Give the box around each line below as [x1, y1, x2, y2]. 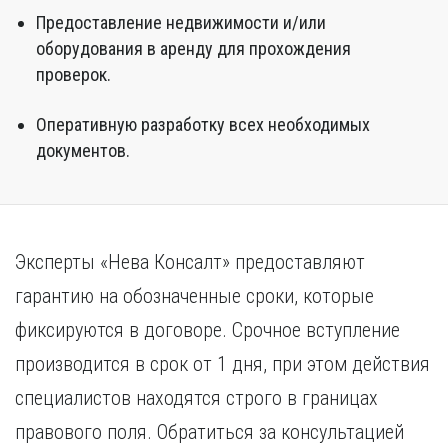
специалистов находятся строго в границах [15, 386, 378, 410]
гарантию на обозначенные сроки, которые [15, 284, 374, 308]
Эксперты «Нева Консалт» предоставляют [15, 250, 365, 274]
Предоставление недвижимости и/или [36, 12, 326, 33]
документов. [36, 140, 130, 161]
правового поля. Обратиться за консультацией [15, 420, 404, 444]
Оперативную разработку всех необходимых [36, 114, 370, 135]
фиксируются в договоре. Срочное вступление [15, 318, 400, 342]
